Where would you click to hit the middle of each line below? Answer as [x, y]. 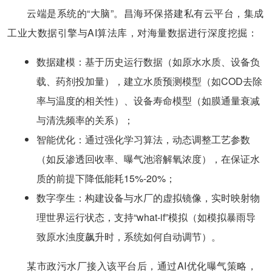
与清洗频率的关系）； [85, 120]
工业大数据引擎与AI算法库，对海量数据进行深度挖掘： [132, 32]
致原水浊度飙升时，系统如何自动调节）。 [129, 236]
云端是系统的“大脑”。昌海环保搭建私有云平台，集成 [145, 13]
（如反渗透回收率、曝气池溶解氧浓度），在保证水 [148, 158]
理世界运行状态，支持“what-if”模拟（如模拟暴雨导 [146, 217]
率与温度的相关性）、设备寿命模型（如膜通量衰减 [148, 100]
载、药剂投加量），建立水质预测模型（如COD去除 [149, 81]
